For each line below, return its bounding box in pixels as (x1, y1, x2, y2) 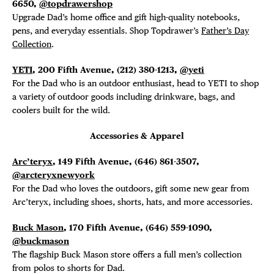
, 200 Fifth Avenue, (32, 64, 117, 75)
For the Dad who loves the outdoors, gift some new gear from (12, 183, 250, 194)
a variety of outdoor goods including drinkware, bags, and (12, 91, 235, 102)
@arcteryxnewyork (12, 169, 95, 180)
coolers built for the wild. (12, 105, 110, 116)
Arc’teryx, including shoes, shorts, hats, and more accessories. (12, 196, 255, 207)
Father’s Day (201, 25, 249, 36)
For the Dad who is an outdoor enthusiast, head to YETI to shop (12, 78, 259, 89)
